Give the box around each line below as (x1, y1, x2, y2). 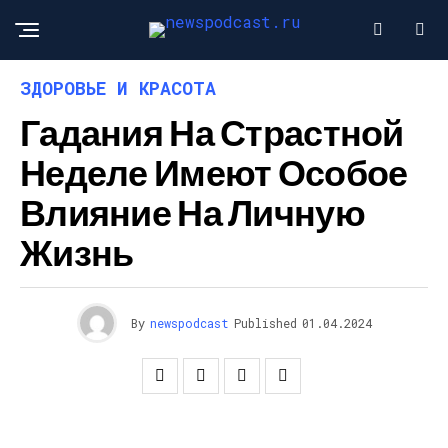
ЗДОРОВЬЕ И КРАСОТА (20, 76, 216, 100)
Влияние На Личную (20, 190, 365, 233)
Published (233, 315, 297, 331)
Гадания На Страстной (20, 110, 404, 153)
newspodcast (149, 315, 229, 331)
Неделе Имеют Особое (20, 150, 408, 193)
